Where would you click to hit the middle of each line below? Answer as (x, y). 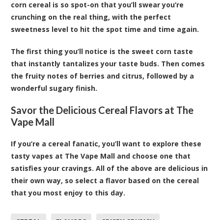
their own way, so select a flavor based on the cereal (105, 180)
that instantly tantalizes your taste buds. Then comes (108, 63)
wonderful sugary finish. (54, 88)
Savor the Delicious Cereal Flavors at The (102, 110)
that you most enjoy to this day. (68, 192)
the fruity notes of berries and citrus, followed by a (103, 76)
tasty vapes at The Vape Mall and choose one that (101, 156)
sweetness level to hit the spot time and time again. (105, 29)
